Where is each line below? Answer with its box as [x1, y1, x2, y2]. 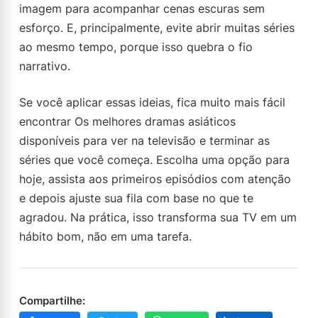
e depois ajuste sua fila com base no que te [19, 191, 253, 205]
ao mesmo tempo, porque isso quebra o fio [19, 40, 253, 54]
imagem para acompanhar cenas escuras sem [19, 1, 265, 16]
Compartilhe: [19, 294, 85, 307]
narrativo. [19, 59, 70, 73]
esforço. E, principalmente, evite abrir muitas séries [19, 21, 295, 35]
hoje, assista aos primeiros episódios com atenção [19, 172, 291, 186]
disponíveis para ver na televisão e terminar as [19, 133, 270, 148]
